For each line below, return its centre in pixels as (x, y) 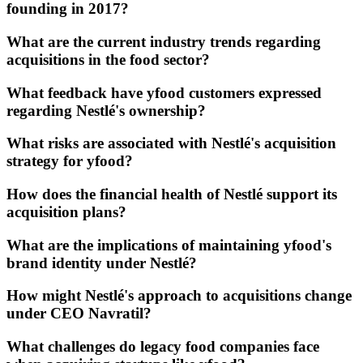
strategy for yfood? (70, 161)
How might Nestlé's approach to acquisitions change (179, 296)
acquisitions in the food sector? (108, 59)
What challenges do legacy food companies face (163, 347)
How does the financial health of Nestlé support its (172, 194)
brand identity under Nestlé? (102, 263)
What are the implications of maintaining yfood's (169, 245)
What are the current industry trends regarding (164, 41)
